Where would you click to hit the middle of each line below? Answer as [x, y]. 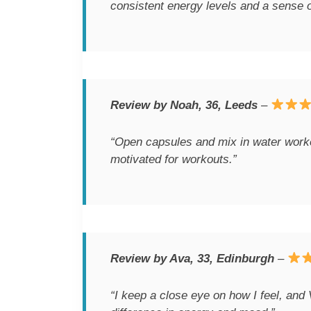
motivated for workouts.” [174, 159]
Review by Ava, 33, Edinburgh [192, 258]
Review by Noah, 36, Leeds [184, 105]
